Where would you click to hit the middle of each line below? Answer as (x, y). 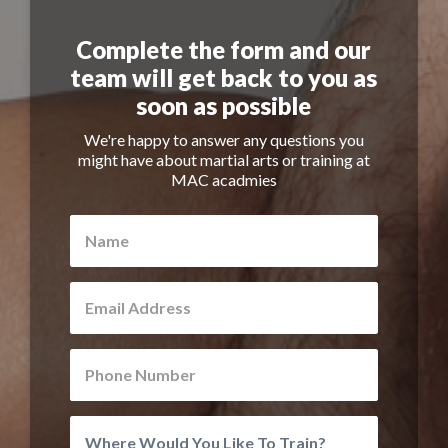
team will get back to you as (224, 77)
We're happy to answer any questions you (223, 139)
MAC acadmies (223, 179)
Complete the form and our (224, 49)
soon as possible (224, 105)
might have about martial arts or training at (223, 159)
